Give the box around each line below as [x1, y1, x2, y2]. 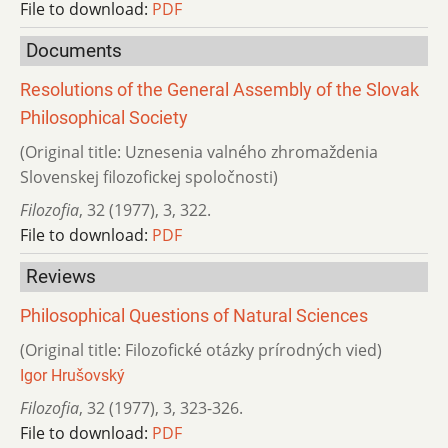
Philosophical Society [20, 107, 188, 128]
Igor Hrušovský [20, 365, 125, 385]
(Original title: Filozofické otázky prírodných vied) [20, 338, 382, 361]
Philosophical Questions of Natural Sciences [20, 305, 368, 326]
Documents [26, 39, 122, 63]
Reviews [26, 264, 96, 288]
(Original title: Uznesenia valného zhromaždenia [20, 140, 378, 163]
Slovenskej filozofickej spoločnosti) [20, 165, 278, 188]
